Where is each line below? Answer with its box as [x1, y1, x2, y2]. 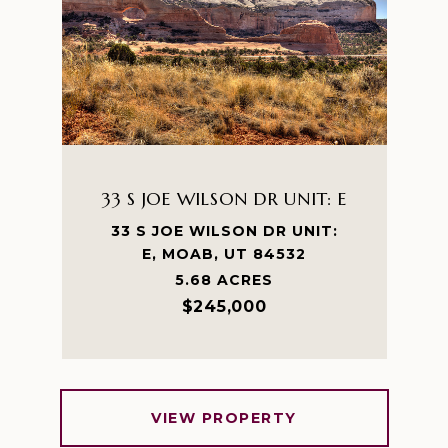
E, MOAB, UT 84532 [142, 245, 306, 263]
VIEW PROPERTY [151, 409, 297, 427]
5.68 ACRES [175, 271, 273, 289]
